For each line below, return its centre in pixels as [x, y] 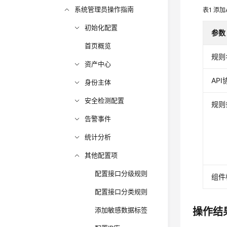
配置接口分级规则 [121, 173]
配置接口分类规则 [121, 192]
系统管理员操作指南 [104, 9]
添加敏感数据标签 [121, 210]
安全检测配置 [105, 100]
